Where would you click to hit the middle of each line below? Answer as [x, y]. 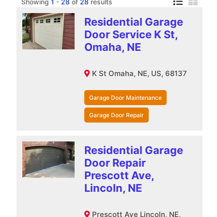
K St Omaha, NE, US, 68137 [139, 73]
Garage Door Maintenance [125, 97]
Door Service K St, [131, 34]
